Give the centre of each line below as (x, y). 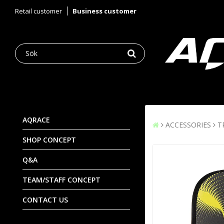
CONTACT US (45, 199)
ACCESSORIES (188, 124)
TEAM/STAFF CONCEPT (61, 179)
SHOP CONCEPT (49, 139)
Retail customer (38, 11)
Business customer (104, 11)
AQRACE (36, 119)
